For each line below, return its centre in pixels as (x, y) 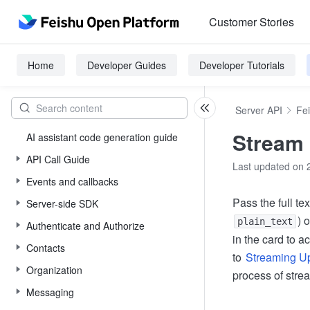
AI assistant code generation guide (102, 137)
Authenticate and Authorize (85, 226)
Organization (54, 270)
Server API (259, 110)
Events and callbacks (72, 181)
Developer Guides (127, 65)
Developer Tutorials (242, 65)
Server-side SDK (62, 203)
